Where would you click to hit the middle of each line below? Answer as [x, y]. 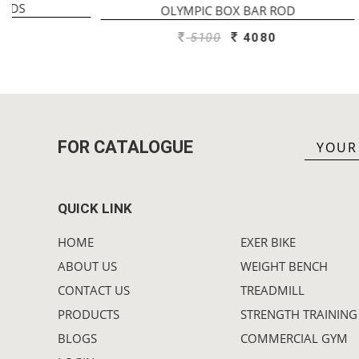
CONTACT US [94, 290]
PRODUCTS [89, 314]
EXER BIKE [268, 242]
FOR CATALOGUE [125, 147]
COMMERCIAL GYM [294, 338]
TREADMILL [272, 290]
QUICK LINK [95, 208]
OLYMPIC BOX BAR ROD [144, 10]
